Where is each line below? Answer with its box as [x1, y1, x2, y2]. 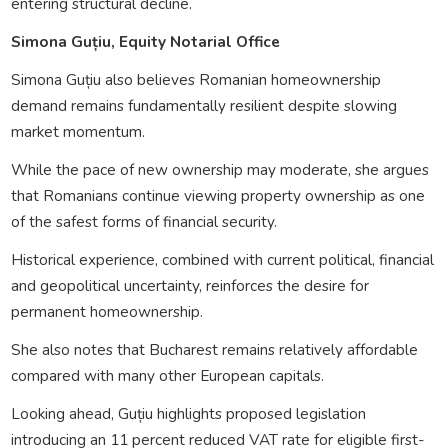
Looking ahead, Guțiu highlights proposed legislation [10, 402, 366, 424]
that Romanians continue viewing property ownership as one [10, 184, 425, 206]
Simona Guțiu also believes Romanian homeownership [10, 68, 381, 90]
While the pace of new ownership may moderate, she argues [10, 158, 429, 180]
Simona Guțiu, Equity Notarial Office [10, 30, 280, 52]
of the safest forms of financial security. [10, 210, 277, 232]
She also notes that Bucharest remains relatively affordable [10, 338, 418, 360]
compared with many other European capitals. [10, 364, 324, 386]
